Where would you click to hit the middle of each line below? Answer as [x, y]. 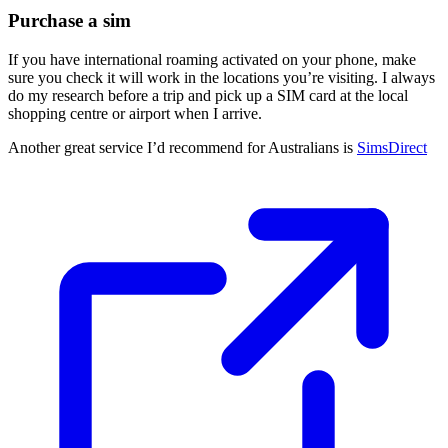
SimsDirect [392, 147]
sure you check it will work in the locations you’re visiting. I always [221, 77]
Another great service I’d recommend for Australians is [182, 147]
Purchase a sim [69, 21]
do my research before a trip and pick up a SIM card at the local [208, 95]
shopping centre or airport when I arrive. [135, 113]
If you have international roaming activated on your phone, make [212, 59]
